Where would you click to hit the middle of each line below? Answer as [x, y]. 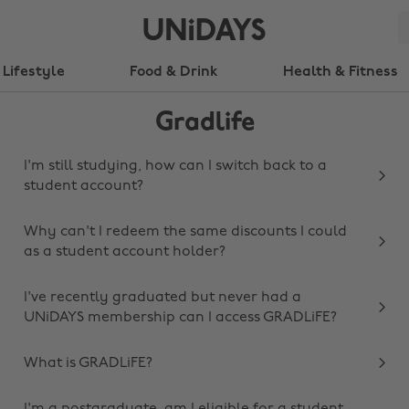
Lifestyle [33, 72]
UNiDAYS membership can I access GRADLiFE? [180, 318]
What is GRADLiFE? [88, 363]
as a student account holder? [125, 252]
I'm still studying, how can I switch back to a [175, 166]
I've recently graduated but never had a [163, 298]
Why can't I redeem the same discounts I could [185, 232]
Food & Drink [173, 72]
